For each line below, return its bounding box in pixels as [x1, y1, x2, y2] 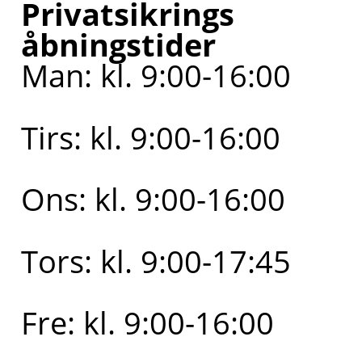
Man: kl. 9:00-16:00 [20, 54, 291, 97]
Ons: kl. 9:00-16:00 [20, 178, 285, 221]
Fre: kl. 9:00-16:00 [20, 301, 274, 343]
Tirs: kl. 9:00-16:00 [20, 116, 280, 158]
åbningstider [20, 23, 216, 66]
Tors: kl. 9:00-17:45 [20, 239, 291, 282]
